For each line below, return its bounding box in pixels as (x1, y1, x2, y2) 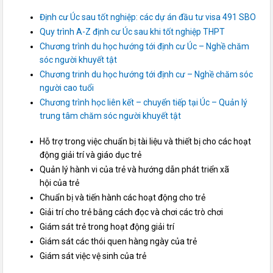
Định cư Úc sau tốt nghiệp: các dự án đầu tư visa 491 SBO (40, 12, 257, 22)
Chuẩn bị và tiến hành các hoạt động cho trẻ (40, 192, 206, 202)
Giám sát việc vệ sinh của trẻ (40, 250, 147, 261)
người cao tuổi (40, 82, 94, 93)
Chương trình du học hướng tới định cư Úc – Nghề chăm (40, 41, 250, 51)
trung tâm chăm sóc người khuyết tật (40, 110, 182, 121)
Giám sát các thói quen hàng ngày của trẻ (40, 236, 197, 246)
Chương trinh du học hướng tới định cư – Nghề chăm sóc (40, 69, 253, 79)
